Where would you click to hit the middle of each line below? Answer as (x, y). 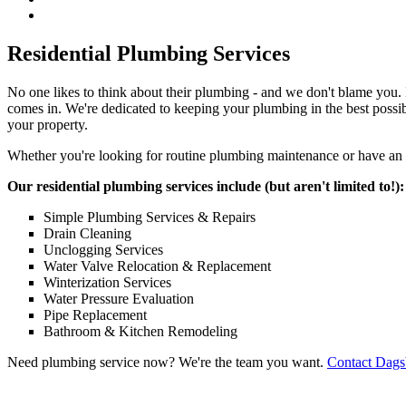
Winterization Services (107, 283)
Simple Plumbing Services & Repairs (150, 217)
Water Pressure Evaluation (119, 299)
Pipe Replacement (95, 315)
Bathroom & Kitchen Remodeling (140, 332)
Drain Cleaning (87, 234)
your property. (48, 125)
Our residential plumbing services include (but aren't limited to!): (206, 187)
